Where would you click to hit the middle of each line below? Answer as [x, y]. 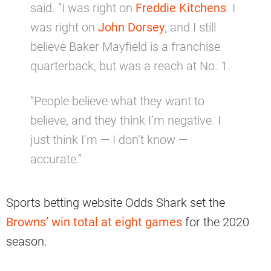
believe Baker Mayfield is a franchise [125, 46]
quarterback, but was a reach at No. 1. [130, 66]
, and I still [190, 27]
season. [27, 241]
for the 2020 [216, 222]
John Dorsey [131, 27]
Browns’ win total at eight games [94, 222]
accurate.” [56, 159]
